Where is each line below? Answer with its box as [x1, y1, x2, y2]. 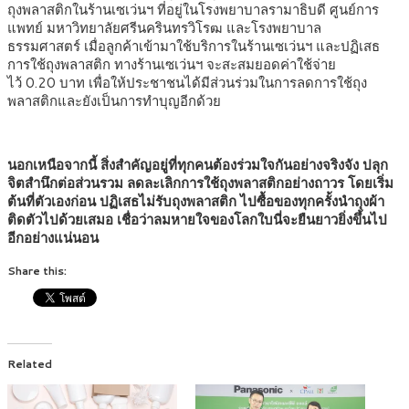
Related [7, 356, 52, 372]
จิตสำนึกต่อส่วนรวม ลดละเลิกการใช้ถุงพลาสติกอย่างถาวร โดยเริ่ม [7, 173, 393, 194]
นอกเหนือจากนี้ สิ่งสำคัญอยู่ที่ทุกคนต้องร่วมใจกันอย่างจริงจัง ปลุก [7, 155, 388, 175]
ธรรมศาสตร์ [7, 37, 80, 57]
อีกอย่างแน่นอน [7, 228, 99, 248]
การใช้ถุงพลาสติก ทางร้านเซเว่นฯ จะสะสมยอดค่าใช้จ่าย [7, 55, 336, 75]
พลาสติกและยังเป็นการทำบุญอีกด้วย [7, 91, 221, 111]
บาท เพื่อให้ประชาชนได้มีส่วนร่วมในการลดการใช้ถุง [59, 73, 367, 93]
